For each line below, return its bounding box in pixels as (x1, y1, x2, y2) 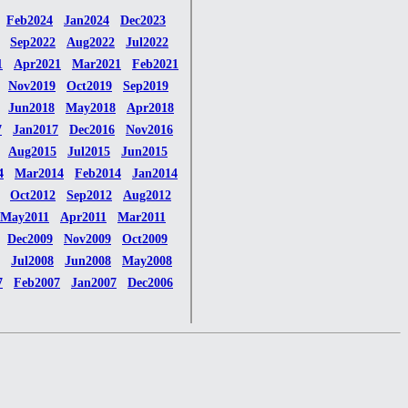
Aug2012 (123, 188, 171, 202)
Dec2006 (127, 275, 173, 290)
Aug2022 (66, 35, 115, 49)
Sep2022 (10, 35, 56, 49)
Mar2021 (72, 56, 121, 71)
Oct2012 (10, 188, 56, 202)
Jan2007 (71, 275, 117, 290)
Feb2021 (132, 56, 178, 71)
